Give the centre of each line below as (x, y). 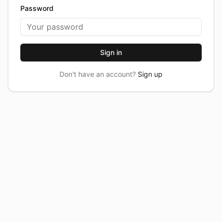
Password (37, 8)
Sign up (150, 74)
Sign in (111, 52)
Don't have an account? (98, 74)
